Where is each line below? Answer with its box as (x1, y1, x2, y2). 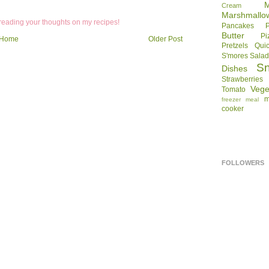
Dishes (222, 64, 247, 74)
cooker (222, 104, 244, 113)
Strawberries (222, 75, 263, 84)
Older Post (148, 34, 183, 43)
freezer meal (222, 96, 259, 103)
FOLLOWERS (222, 159, 264, 167)
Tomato (222, 85, 246, 94)
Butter (222, 31, 244, 41)
